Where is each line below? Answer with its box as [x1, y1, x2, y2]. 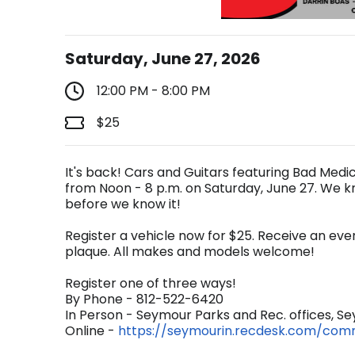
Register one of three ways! [65, 274, 236, 292]
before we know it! [65, 195, 181, 213]
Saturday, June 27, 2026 [65, 48, 261, 70]
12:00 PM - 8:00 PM [97, 82, 210, 100]
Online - [65, 322, 118, 340]
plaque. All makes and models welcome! [65, 242, 315, 261]
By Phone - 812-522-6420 [65, 290, 223, 308]
